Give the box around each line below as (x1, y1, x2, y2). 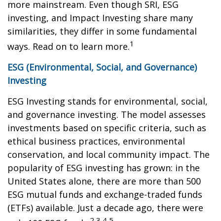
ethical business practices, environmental (7, 135, 185, 147)
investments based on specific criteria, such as (7, 122, 206, 134)
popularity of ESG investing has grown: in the (7, 162, 200, 174)
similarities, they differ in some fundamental (7, 25, 197, 37)
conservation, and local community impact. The (7, 148, 210, 160)
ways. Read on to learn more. (7, 40, 130, 52)
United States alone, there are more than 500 (7, 175, 201, 187)
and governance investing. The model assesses (7, 109, 206, 120)
